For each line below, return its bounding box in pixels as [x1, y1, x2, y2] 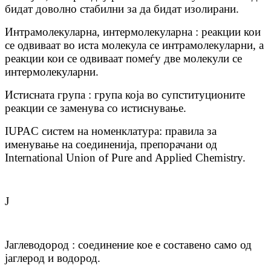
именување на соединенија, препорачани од [5, 137, 217, 151]
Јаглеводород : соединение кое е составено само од [5, 238, 252, 251]
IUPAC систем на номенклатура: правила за [5, 124, 217, 137]
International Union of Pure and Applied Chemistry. [5, 151, 246, 164]
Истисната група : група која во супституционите [5, 88, 245, 101]
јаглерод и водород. [5, 251, 100, 264]
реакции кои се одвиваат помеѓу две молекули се [5, 51, 242, 65]
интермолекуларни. [5, 65, 99, 78]
